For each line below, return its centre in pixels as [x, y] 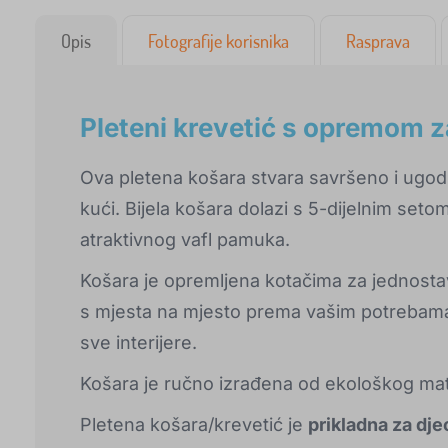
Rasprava [378, 41]
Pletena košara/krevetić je [194, 425]
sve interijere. [138, 343]
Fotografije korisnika [218, 41]
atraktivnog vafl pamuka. [185, 240]
